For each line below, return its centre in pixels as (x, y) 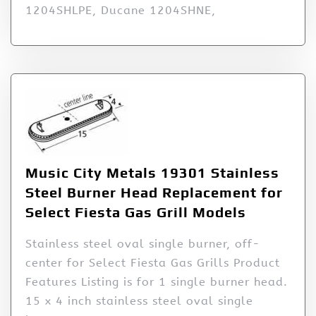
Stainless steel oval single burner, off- (143, 244)
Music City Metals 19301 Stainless (152, 173)
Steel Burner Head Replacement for (154, 193)
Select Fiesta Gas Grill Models (136, 212)
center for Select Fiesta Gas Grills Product (153, 263)
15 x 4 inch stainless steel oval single (139, 301)
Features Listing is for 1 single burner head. (157, 282)
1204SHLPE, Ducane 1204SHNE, (121, 11)
